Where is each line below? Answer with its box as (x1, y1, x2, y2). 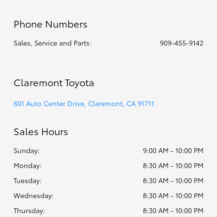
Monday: (14, 160, 42, 170)
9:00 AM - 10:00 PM (142, 145, 203, 155)
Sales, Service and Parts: (14, 38, 92, 48)
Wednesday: (14, 190, 54, 201)
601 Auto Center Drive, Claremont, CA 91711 (14, 98, 155, 108)
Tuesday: (14, 175, 42, 186)
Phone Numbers (14, 16, 88, 31)
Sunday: (14, 145, 40, 155)
